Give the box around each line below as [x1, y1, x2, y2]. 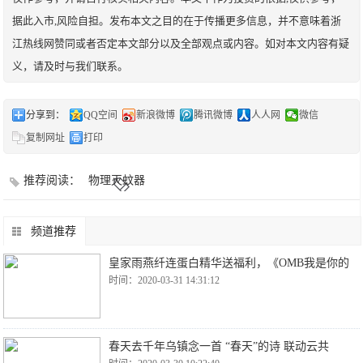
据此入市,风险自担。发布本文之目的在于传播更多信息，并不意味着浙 [12, 15, 342, 27]
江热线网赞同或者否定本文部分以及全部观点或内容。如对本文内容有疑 [12, 37, 350, 49]
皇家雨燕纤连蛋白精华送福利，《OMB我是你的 [109, 257, 350, 269]
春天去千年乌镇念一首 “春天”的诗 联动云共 [109, 340, 330, 352]
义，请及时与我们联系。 [12, 60, 129, 72]
